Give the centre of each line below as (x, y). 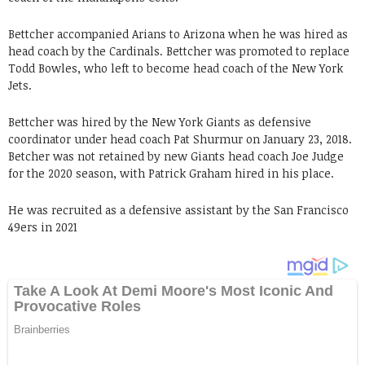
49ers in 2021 (43, 226)
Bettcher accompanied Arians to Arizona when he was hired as (178, 33)
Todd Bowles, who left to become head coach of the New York (176, 68)
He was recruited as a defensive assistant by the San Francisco (178, 209)
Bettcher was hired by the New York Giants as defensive (160, 121)
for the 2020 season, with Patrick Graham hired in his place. (171, 173)
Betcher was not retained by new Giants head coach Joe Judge (176, 156)
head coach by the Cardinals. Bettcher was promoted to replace (179, 51)
